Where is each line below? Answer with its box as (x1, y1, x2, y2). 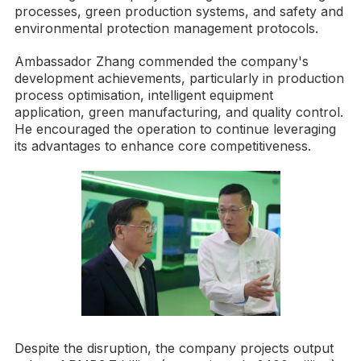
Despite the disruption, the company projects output (15, 340, 334, 357)
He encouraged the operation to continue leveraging (15, 121, 336, 138)
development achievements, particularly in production (15, 70, 344, 87)
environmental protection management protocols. (15, 20, 318, 37)
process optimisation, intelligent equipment (15, 87, 273, 104)
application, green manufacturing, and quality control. (15, 104, 343, 121)
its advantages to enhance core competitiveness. (15, 138, 311, 155)
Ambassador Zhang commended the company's (15, 53, 309, 70)
